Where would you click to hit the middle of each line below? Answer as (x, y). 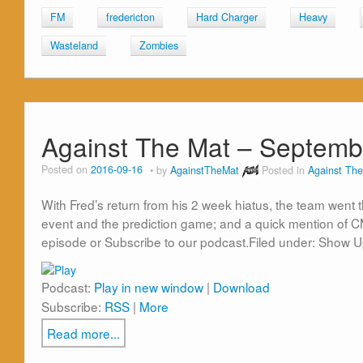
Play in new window (149, 286)
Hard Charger (227, 17)
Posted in (285, 170)
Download (241, 286)
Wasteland (74, 46)
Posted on (66, 170)
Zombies (159, 46)
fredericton (130, 17)
